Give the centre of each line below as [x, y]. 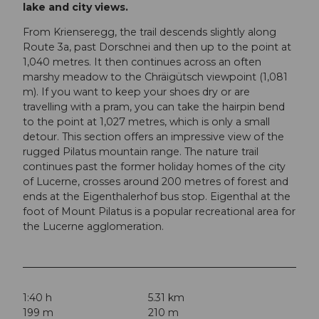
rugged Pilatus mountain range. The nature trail [141, 152]
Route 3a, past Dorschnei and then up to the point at [157, 47]
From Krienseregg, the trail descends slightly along [150, 32]
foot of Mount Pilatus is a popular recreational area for [159, 212]
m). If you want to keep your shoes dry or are [136, 92]
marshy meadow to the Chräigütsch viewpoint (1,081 [155, 77]
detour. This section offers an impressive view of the [153, 137]
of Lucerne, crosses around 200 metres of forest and [156, 182]
